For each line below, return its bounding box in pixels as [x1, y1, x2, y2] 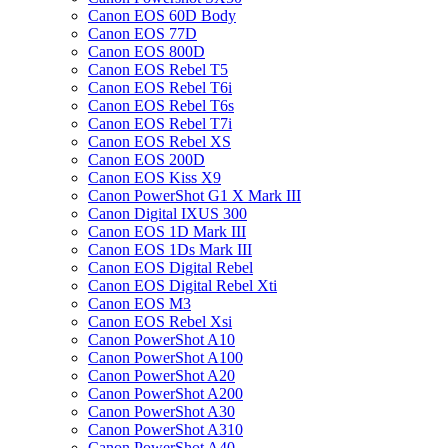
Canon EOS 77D [88, 25, 197, 42]
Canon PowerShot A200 [88, 385, 243, 402]
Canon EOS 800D [88, 43, 205, 60]
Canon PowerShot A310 [88, 421, 243, 438]
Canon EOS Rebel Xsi [88, 313, 232, 330]
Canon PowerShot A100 [88, 349, 243, 366]
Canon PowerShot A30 [88, 403, 235, 420]
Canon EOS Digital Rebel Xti [88, 277, 277, 294]
